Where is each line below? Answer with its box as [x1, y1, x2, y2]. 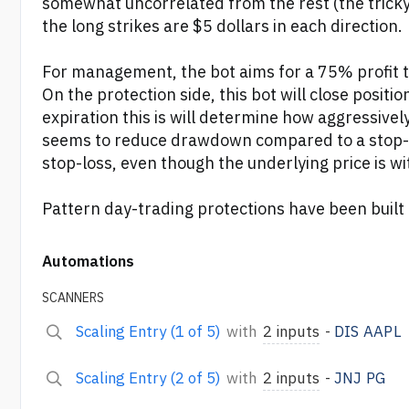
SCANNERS [41, 288, 104, 308]
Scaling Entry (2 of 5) [75, 367, 221, 391]
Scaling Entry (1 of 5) [75, 320, 221, 344]
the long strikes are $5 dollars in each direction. [41, 15, 403, 39]
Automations [41, 250, 134, 274]
